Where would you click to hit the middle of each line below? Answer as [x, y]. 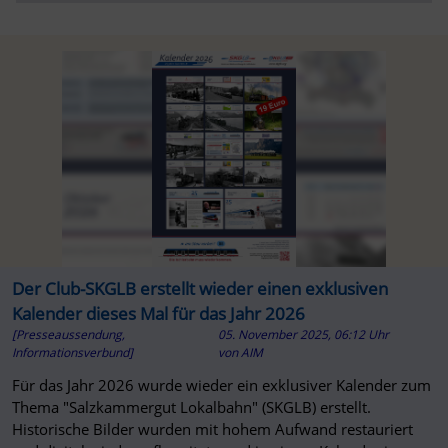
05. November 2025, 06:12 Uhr [304, 334]
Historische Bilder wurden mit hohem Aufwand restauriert [212, 428]
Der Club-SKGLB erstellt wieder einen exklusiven [199, 288]
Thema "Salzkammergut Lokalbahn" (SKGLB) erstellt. [191, 406]
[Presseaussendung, [68, 334]
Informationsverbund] [72, 352]
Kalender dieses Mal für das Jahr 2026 [158, 313]
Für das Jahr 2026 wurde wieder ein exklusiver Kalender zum [221, 384]
